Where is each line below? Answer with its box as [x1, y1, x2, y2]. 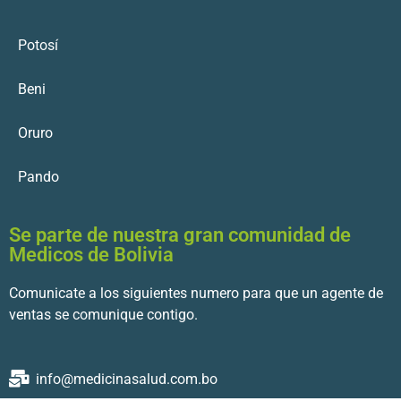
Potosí [18, 37, 58, 55]
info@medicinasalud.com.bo [36, 370, 218, 388]
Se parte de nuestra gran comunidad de [9, 224, 351, 247]
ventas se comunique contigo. [9, 306, 198, 324]
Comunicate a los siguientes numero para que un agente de [9, 285, 383, 303]
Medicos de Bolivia [9, 243, 174, 267]
